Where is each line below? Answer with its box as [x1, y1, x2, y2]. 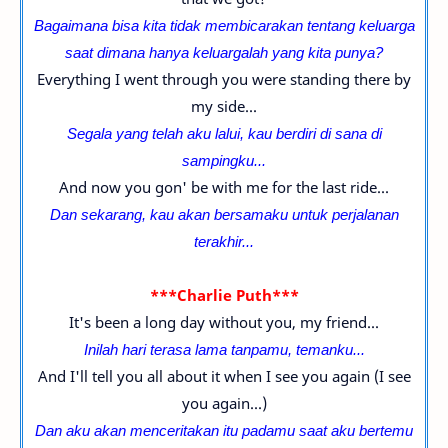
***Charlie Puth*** [149, 285, 299, 305]
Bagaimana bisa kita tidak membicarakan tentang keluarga [33, 15, 415, 35]
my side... [191, 96, 257, 116]
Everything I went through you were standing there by [37, 69, 411, 89]
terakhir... [194, 231, 254, 251]
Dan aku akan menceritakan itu [35, 420, 242, 440]
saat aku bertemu [299, 420, 413, 440]
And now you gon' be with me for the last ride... [59, 177, 389, 197]
